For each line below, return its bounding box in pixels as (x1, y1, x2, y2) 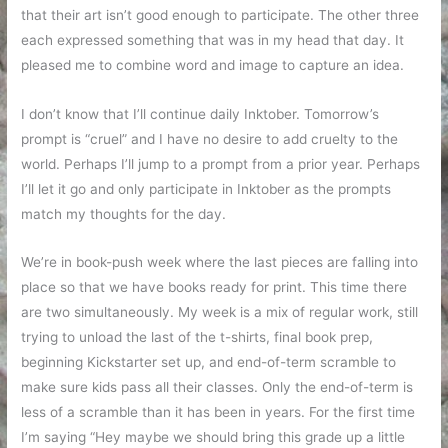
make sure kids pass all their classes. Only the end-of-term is (21, 379, 414, 396)
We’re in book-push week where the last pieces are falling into (21, 254, 419, 271)
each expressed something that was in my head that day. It (21, 31, 405, 48)
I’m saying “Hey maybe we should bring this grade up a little (21, 429, 406, 446)
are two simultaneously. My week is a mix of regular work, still (21, 304, 419, 321)
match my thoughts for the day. (21, 205, 227, 222)
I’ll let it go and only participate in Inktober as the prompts (21, 180, 392, 197)
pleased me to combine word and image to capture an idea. (21, 56, 405, 73)
